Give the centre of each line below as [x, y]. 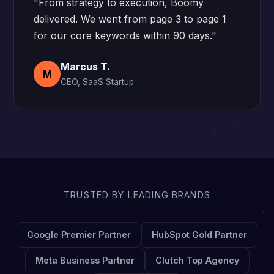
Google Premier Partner [79, 235]
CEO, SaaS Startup [98, 82]
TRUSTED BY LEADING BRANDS [137, 195]
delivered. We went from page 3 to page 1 [130, 19]
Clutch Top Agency [197, 260]
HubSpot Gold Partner [199, 235]
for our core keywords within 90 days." [125, 35]
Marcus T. [86, 67]
